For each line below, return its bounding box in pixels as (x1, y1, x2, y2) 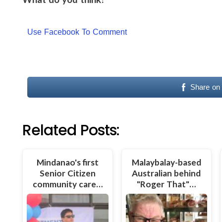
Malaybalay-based (131, 157, 201, 168)
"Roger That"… (137, 179, 196, 190)
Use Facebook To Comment (27, 28, 127, 37)
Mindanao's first (36, 157, 99, 168)
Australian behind (132, 168, 201, 179)
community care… (32, 179, 103, 190)
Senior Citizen (39, 168, 96, 179)
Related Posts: (22, 120, 119, 141)
